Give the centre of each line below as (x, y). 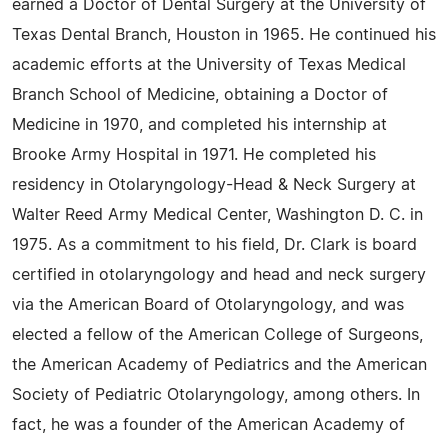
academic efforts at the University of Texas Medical (209, 65)
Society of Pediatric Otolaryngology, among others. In (216, 395)
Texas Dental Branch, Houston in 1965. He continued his (224, 35)
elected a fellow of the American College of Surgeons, (217, 335)
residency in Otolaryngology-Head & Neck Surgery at (214, 185)
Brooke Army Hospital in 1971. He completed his (194, 155)
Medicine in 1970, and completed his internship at (199, 125)
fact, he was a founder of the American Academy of (208, 425)
